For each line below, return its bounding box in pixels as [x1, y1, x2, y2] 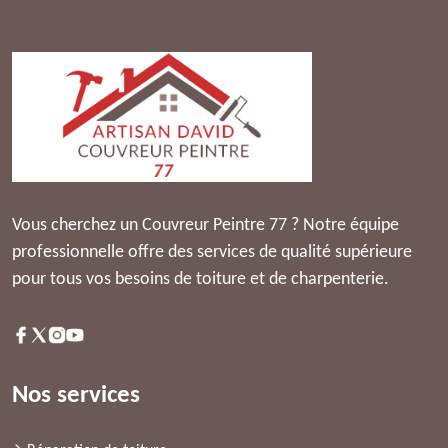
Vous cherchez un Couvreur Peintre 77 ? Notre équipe [12, 216, 399, 235]
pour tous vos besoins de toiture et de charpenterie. [12, 270, 389, 289]
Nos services [12, 383, 140, 408]
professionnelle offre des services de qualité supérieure [12, 243, 412, 262]
